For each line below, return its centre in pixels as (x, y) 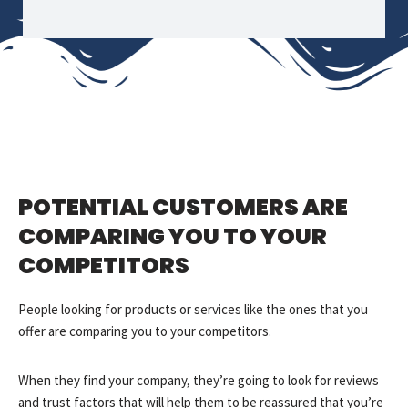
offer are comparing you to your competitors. (145, 331)
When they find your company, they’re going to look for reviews (199, 381)
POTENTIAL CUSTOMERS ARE (183, 208)
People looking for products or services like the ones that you (193, 310)
